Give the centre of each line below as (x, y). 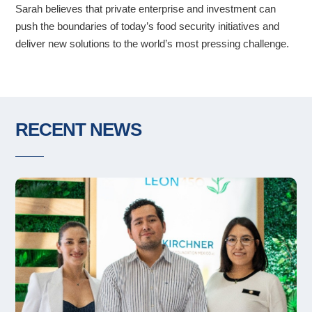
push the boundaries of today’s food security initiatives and (148, 26)
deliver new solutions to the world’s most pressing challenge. (153, 44)
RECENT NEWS (79, 130)
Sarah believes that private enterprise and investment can (146, 9)
